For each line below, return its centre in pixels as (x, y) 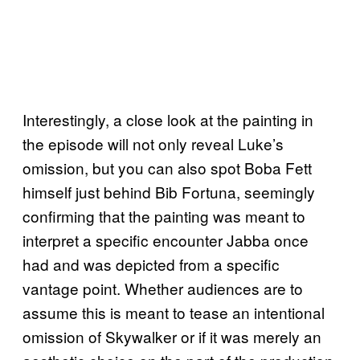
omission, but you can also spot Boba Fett (167, 168)
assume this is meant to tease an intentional (174, 313)
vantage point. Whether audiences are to (163, 288)
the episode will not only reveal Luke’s (153, 144)
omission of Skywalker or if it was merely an (172, 337)
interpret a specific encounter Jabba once (166, 240)
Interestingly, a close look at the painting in (168, 120)
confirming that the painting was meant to (164, 216)
